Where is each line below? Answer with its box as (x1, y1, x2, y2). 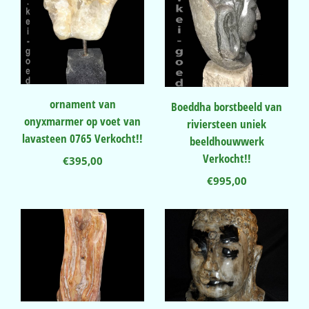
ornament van (49, 95, 116, 112)
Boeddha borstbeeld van (171, 98, 282, 114)
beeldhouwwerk (189, 132, 264, 149)
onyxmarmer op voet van (24, 112, 141, 129)
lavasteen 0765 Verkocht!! (22, 130, 143, 146)
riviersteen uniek (187, 115, 266, 132)
